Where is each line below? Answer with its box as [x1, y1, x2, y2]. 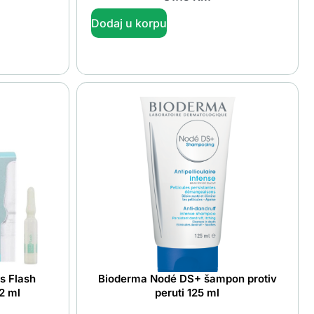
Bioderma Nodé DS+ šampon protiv [97, 271, 277, 285]
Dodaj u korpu [90, 15, 167, 30]
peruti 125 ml [155, 285, 220, 299]
